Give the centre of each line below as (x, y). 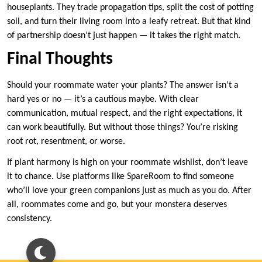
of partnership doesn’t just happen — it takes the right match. (124, 36)
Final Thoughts (60, 60)
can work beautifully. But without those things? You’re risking (123, 128)
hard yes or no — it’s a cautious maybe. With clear (103, 100)
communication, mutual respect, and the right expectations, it (125, 114)
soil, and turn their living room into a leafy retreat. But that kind (129, 22)
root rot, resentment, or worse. (66, 142)
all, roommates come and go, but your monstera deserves (117, 205)
